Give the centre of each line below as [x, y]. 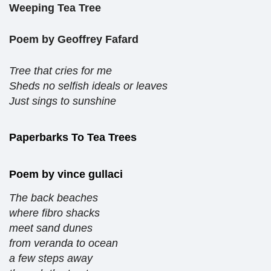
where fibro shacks [54, 213]
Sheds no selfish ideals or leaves [88, 86]
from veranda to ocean [64, 243]
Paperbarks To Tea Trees [73, 138]
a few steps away [51, 259]
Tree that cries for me [60, 71]
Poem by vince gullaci [66, 175]
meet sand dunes [51, 228]
